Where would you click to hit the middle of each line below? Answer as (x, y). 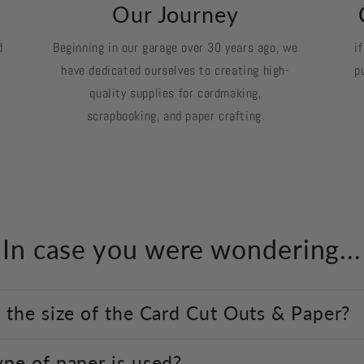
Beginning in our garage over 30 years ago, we (175, 47)
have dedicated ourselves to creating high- (175, 70)
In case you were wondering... (182, 249)
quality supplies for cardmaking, (175, 93)
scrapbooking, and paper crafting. (175, 115)
